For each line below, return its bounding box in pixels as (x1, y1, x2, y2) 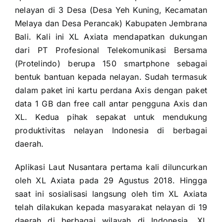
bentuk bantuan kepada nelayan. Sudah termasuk (14, 71, 208, 82)
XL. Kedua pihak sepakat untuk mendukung (14, 111, 208, 122)
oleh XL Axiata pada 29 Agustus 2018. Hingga (14, 175, 208, 185)
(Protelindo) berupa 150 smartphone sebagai (14, 58, 208, 68)
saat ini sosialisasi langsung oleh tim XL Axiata (14, 188, 208, 199)
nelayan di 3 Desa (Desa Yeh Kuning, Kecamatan (14, 4, 208, 15)
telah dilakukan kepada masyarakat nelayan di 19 (14, 202, 208, 212)
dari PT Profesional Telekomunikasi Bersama (14, 45, 208, 55)
